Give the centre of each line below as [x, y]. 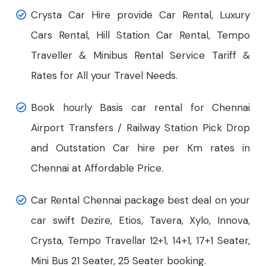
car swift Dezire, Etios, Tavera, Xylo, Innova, [140, 221]
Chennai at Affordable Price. [97, 168]
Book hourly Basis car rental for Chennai [140, 108]
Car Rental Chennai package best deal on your [140, 200]
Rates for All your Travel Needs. [104, 76]
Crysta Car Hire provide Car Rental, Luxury [140, 15]
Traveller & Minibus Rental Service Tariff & [140, 56]
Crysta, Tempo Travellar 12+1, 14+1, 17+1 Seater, [140, 241]
